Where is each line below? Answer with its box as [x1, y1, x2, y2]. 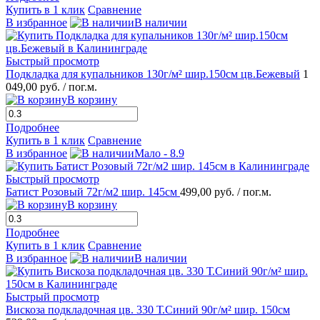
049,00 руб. [6, 81, 63, 94]
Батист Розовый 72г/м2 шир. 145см [6, 186, 180, 199]
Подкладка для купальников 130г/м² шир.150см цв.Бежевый [6, 68, 300, 81]
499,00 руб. [180, 186, 237, 199]
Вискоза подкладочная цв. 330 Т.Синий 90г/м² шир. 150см [6, 304, 290, 316]
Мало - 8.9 [134, 147, 184, 160]
